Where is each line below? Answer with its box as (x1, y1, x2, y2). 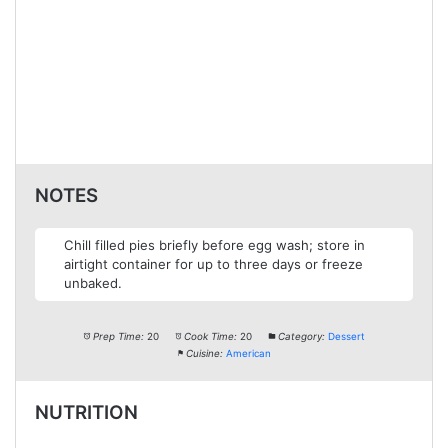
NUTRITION (34, 400, 138, 424)
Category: (278, 330, 326, 343)
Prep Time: (92, 330, 144, 343)
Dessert (328, 330, 366, 343)
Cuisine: (186, 347, 224, 360)
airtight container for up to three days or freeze (64, 255, 364, 272)
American (226, 347, 272, 360)
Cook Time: (184, 330, 238, 343)
